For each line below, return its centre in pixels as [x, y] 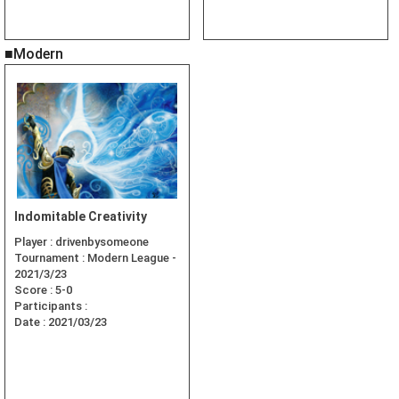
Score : [35, 290]
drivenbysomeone [102, 242]
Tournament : [51, 258]
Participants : [51, 306]
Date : [31, 322]
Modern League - [132, 258]
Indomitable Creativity [81, 217]
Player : [35, 242]
